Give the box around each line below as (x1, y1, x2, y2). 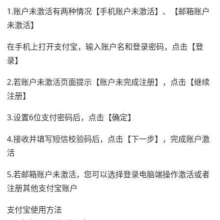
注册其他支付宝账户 (7, 182, 78, 193)
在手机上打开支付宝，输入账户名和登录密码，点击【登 (7, 41, 203, 52)
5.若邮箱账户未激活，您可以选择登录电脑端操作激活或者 (7, 168, 210, 180)
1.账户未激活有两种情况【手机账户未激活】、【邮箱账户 (7, 5, 210, 17)
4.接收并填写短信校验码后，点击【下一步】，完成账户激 (7, 133, 210, 144)
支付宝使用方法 (7, 204, 62, 215)
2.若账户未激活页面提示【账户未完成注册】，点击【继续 (7, 76, 210, 87)
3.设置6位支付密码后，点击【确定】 (7, 111, 136, 123)
